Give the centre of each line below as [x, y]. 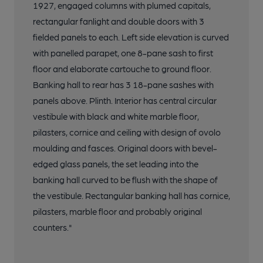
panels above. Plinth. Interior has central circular [125, 101]
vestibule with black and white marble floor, [116, 117]
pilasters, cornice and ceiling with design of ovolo [127, 132]
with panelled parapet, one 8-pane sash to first [123, 53]
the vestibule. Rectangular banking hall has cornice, [131, 196]
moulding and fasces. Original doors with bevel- [125, 148]
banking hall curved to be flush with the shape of [125, 180]
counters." [53, 227]
